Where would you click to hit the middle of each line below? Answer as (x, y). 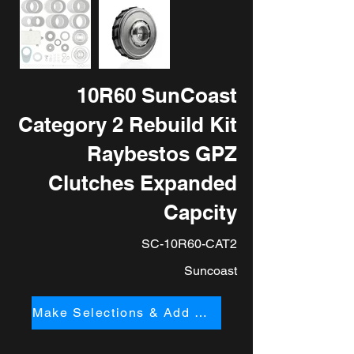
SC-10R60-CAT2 (189, 243)
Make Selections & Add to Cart (201, 313)
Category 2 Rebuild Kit (128, 124)
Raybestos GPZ (162, 153)
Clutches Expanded (143, 183)
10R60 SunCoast (157, 95)
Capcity (200, 212)
